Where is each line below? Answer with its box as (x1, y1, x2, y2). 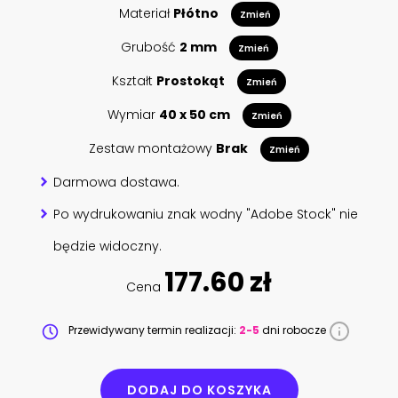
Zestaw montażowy (89, 139, 216, 157)
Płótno (172, 4, 219, 22)
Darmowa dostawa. (53, 173, 180, 192)
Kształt (112, 71, 156, 90)
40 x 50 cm (158, 105, 230, 123)
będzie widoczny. (53, 237, 163, 256)
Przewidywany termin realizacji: (65, 322, 239, 338)
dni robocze (259, 322, 329, 338)
